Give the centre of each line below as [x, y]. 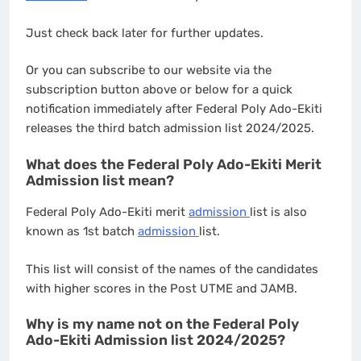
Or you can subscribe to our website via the [149, 71]
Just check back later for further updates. [145, 33]
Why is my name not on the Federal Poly [162, 324]
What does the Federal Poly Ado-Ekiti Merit [174, 164]
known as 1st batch [82, 232]
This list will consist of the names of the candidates [172, 269]
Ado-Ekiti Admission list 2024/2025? [156, 340]
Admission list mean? [100, 180]
